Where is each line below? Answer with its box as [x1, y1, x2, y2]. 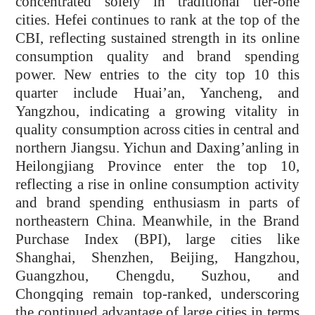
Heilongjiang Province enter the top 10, [15, 157, 300, 174]
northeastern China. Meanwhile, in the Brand [15, 212, 300, 229]
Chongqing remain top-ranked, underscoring [15, 285, 300, 302]
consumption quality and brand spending [15, 47, 300, 65]
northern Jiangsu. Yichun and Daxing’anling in [15, 139, 300, 156]
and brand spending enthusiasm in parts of [15, 193, 300, 211]
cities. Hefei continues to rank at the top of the [15, 11, 300, 28]
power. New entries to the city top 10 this [15, 65, 300, 83]
